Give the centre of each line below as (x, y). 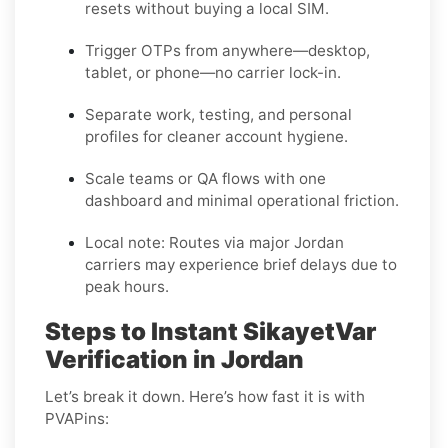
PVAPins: (77, 418)
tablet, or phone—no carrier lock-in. (213, 72)
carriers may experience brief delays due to (241, 264)
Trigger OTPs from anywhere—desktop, (227, 50)
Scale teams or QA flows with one (205, 178)
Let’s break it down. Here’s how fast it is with (205, 396)
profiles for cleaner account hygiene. (216, 136)
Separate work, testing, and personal (218, 114)
